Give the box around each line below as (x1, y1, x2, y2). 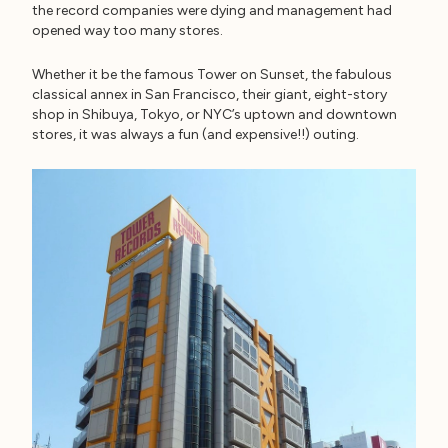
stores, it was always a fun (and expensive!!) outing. (32, 126, 359, 144)
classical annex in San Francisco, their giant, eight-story (32, 86, 387, 104)
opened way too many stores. (32, 22, 223, 40)
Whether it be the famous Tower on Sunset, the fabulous (32, 66, 392, 84)
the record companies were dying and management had (32, 2, 392, 20)
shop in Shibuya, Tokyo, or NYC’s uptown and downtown (32, 106, 397, 124)
